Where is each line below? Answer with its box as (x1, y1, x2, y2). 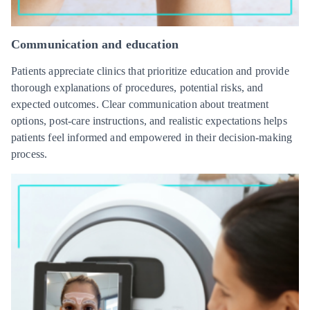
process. (11, 148, 48, 161)
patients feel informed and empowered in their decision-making (11, 131, 293, 144)
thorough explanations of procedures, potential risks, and (11, 82, 264, 94)
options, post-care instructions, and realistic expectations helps (11, 115, 287, 127)
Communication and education (11, 37, 179, 52)
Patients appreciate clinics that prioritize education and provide (11, 65, 289, 77)
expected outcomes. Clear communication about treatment (11, 98, 269, 111)
